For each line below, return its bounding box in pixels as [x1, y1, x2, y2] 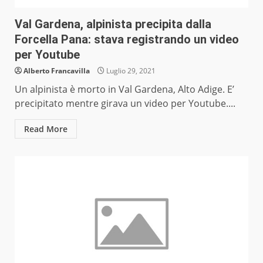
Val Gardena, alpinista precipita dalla [15, 17, 211, 32]
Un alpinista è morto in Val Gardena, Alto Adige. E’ [15, 83, 234, 96]
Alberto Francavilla [23, 66, 90, 76]
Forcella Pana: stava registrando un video [15, 32, 239, 47]
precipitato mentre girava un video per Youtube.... [15, 97, 235, 110]
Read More [24, 123, 68, 135]
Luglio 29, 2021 [104, 66, 156, 76]
